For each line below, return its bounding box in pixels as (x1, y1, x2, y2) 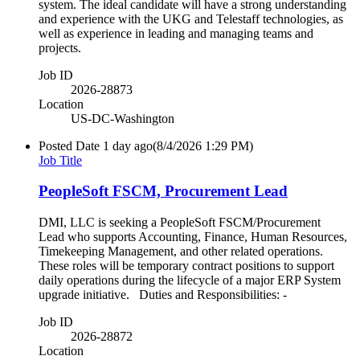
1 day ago (103, 138, 153, 153)
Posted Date (39, 138, 100, 153)
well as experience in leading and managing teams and (39, 26, 313, 40)
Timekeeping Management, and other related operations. (39, 243, 323, 258)
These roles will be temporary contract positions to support (39, 258, 334, 272)
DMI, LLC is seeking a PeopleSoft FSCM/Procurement (39, 215, 321, 229)
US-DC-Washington (71, 111, 174, 125)
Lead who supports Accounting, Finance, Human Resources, (39, 229, 347, 243)
